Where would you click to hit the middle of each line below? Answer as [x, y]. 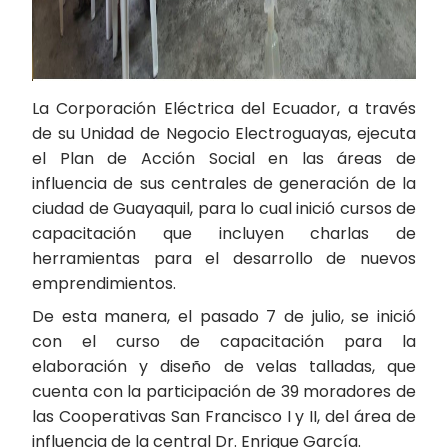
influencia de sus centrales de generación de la [224, 183]
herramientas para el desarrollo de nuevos [224, 258]
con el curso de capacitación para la [224, 341]
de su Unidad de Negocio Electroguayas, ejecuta [224, 133]
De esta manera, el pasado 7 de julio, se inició [224, 316]
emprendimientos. [104, 283]
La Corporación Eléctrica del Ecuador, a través [224, 108]
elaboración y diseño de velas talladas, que [224, 366]
